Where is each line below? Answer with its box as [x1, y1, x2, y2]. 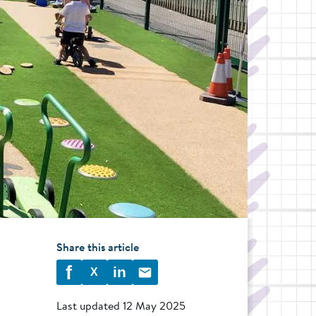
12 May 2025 [122, 297, 186, 315]
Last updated [56, 297, 123, 315]
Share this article [56, 238, 139, 256]
